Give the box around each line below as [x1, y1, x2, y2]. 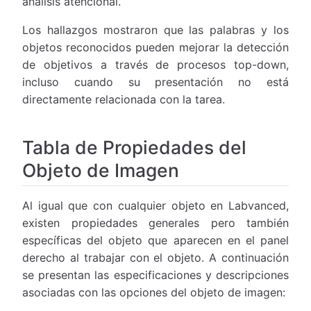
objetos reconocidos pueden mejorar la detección [22, 40, 289, 54]
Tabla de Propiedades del [22, 135, 246, 158]
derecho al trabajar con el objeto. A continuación [22, 250, 289, 264]
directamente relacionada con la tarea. [22, 92, 225, 106]
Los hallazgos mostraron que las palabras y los [22, 22, 289, 37]
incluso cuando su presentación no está [22, 74, 289, 89]
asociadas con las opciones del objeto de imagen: [22, 285, 285, 299]
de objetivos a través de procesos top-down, [22, 57, 289, 72]
